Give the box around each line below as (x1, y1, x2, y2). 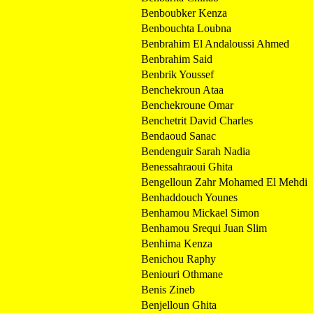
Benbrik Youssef (141, 68, 214, 80)
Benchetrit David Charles (141, 114, 253, 126)
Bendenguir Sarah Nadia (141, 145, 250, 157)
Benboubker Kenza (141, 6, 227, 19)
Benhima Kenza (141, 237, 212, 249)
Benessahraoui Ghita (141, 160, 233, 173)
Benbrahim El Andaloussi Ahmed (141, 37, 289, 50)
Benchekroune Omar (141, 99, 233, 111)
